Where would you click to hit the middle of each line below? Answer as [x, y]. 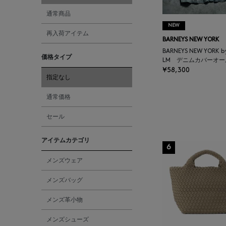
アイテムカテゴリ [66, 140]
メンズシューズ [68, 219]
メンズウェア [65, 160]
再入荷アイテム [68, 33]
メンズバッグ [65, 180]
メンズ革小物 [65, 200]
